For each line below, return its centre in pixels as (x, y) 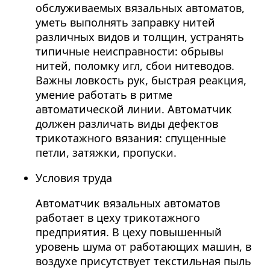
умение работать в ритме (104, 95)
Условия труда (74, 178)
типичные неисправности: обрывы (129, 52)
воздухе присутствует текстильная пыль (143, 261)
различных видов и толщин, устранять (140, 37)
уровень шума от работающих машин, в (143, 247)
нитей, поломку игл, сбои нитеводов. (135, 66)
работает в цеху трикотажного (118, 218)
